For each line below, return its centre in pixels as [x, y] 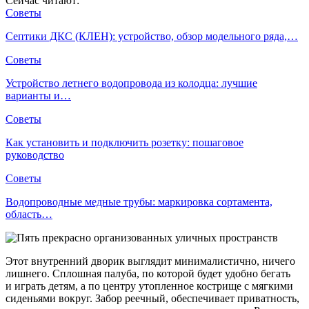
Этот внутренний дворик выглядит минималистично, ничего [150, 261]
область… [29, 214]
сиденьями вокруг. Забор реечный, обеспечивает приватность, [152, 298]
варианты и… [38, 95]
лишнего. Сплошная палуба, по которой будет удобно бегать [148, 273]
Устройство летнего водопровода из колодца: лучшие [131, 83]
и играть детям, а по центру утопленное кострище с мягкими [149, 286]
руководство [35, 154]
